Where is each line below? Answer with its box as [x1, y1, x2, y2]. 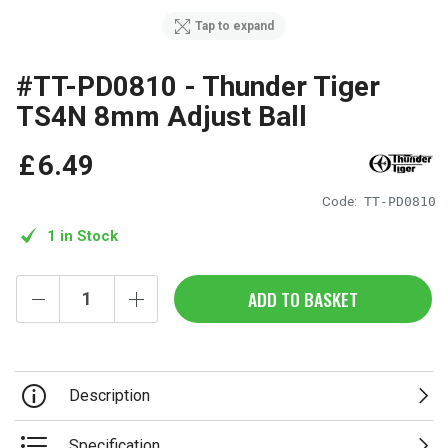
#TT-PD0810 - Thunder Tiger [16, 70, 380, 103]
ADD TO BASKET [248, 285, 358, 312]
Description [69, 386, 150, 406]
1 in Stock [47, 226, 118, 245]
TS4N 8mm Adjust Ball [16, 100, 307, 133]
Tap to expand [195, 19, 275, 34]
